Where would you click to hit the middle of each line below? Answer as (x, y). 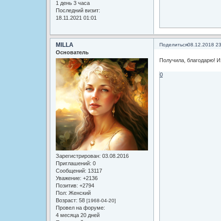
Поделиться (173, 44)
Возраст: (66, 201)
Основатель (72, 52)
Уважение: (68, 178)
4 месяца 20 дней (77, 215)
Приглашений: (73, 164)
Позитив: (67, 186)
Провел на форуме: (80, 208)
